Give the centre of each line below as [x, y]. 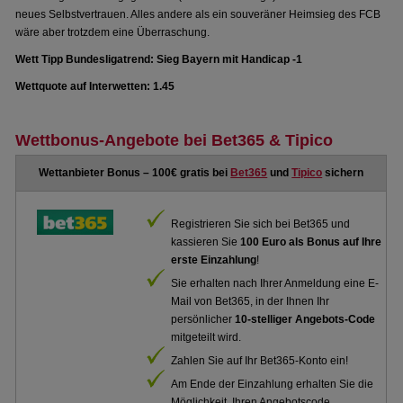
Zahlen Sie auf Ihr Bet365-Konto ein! [260, 361]
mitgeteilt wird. [206, 337]
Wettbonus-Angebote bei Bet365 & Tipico [175, 140]
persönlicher [203, 319]
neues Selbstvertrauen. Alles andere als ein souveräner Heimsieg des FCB [198, 14]
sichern [343, 173]
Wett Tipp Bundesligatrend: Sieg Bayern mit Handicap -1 [159, 59]
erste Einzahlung [214, 260]
